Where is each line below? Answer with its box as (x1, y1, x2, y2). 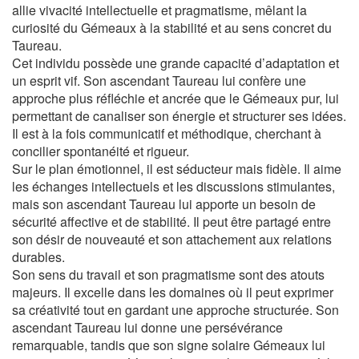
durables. (12, 248, 65, 266)
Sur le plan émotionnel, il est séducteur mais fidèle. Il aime (12, 159, 341, 178)
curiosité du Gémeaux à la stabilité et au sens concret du (12, 18, 332, 37)
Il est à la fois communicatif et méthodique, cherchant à (12, 124, 321, 143)
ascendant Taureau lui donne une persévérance (12, 318, 283, 337)
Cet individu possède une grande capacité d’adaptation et (12, 54, 339, 72)
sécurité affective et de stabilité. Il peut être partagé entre (12, 212, 331, 231)
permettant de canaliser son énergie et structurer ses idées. (12, 107, 346, 125)
